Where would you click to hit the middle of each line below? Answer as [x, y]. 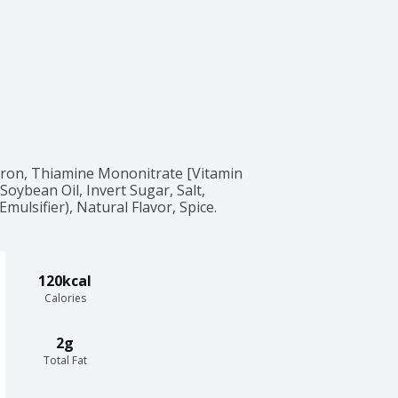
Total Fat [65, 360]
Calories [65, 298]
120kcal [65, 280]
